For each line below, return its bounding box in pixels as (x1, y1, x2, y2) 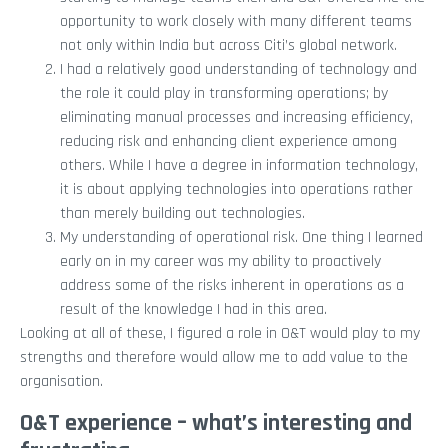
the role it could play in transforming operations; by (60, 83, 388, 105)
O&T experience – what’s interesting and (20, 407, 412, 438)
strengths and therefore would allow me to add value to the (20, 347, 408, 369)
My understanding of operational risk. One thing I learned (60, 227, 423, 249)
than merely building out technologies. (60, 203, 305, 225)
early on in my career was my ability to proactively (60, 251, 381, 273)
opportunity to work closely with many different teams (60, 11, 412, 33)
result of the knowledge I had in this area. (60, 299, 327, 321)
